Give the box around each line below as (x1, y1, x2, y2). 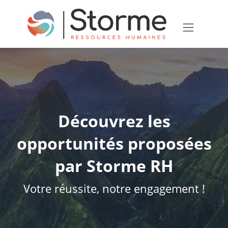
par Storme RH (55, 155, 173, 177)
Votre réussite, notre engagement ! (23, 181, 205, 196)
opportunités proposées (16, 132, 212, 155)
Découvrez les (58, 110, 170, 132)
